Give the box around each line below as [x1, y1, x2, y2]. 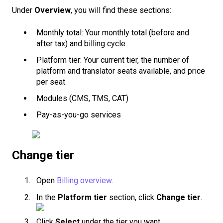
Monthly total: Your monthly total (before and [36, 27, 189, 37]
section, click [107, 192, 156, 202]
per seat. [36, 77, 67, 87]
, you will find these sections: [71, 5, 171, 15]
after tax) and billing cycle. [36, 38, 127, 48]
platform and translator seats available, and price [36, 66, 205, 76]
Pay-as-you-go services [36, 110, 121, 120]
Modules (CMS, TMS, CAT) [36, 93, 128, 103]
